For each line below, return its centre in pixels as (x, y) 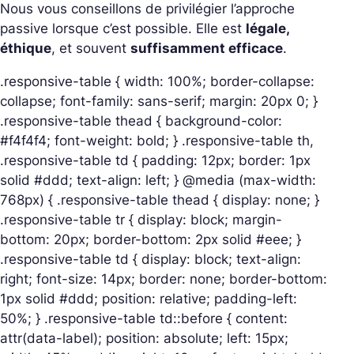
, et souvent (91, 48)
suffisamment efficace (207, 48)
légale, (267, 28)
